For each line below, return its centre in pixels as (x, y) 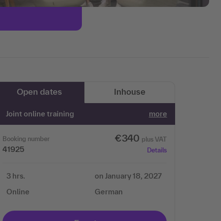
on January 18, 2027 (128, 176)
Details (157, 150)
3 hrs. (16, 176)
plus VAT (154, 139)
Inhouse (130, 92)
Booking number (26, 139)
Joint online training (40, 114)
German (109, 192)
